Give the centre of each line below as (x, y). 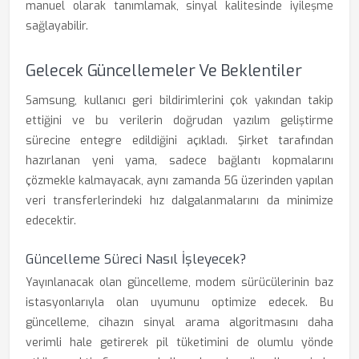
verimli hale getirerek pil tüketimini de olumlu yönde (179, 343)
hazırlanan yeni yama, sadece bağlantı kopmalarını (179, 161)
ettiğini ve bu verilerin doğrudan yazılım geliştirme (179, 121)
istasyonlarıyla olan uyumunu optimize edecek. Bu (179, 303)
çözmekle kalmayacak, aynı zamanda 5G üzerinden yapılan (179, 181)
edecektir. (51, 221)
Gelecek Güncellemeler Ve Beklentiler (164, 71)
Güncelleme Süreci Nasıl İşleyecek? (136, 259)
